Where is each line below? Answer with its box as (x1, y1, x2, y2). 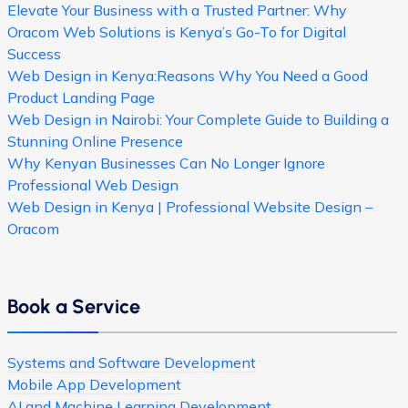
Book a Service (7, 294, 140, 318)
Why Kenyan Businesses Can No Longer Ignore (7, 154, 325, 172)
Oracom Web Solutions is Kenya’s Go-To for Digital (7, 23, 346, 41)
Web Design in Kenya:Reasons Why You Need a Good (7, 66, 368, 85)
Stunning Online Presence (7, 132, 183, 150)
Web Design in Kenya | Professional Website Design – (7, 198, 372, 216)
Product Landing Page (7, 88, 155, 107)
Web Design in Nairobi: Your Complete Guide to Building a (7, 110, 389, 128)
